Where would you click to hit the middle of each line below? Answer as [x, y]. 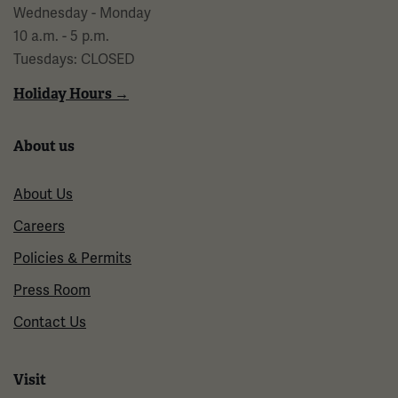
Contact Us [50, 322]
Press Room [52, 291]
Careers [39, 227]
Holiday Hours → [71, 94]
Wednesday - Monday [82, 13]
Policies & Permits [72, 259]
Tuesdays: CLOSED [76, 60]
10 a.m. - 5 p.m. [61, 36]
